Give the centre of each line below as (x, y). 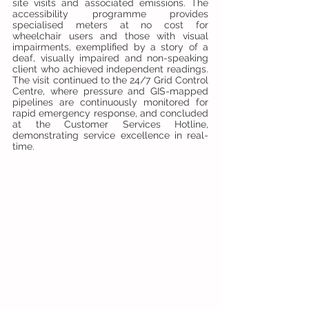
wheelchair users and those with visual (110, 36)
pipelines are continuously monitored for (110, 102)
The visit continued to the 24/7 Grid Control (110, 80)
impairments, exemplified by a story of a (110, 47)
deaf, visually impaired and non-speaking (110, 58)
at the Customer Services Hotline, (110, 124)
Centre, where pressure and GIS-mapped (110, 91)
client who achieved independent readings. (110, 69)
